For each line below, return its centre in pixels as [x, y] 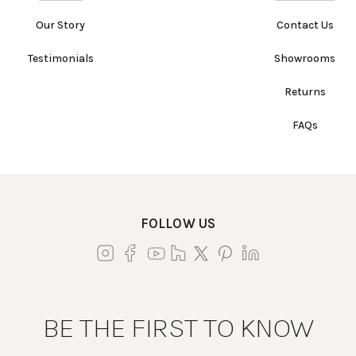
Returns [305, 92]
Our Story [61, 25]
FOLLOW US [178, 223]
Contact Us [305, 25]
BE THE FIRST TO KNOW [178, 327]
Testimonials [60, 58]
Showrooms [305, 58]
